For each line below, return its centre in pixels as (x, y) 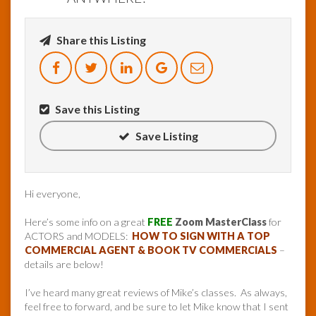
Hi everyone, (53, 194)
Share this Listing (100, 40)
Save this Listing (96, 109)
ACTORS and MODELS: (78, 236)
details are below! (64, 265)
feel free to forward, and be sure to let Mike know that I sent (157, 307)
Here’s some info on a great (86, 222)
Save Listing (165, 136)
